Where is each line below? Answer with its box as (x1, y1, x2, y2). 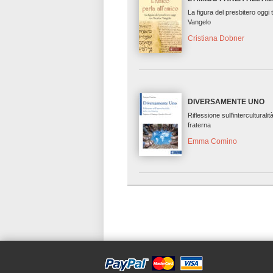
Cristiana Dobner (188, 34, 245, 43)
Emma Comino (188, 137, 238, 146)
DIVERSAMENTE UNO (188, 97, 265, 107)
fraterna (188, 121, 211, 129)
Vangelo (188, 18, 211, 26)
